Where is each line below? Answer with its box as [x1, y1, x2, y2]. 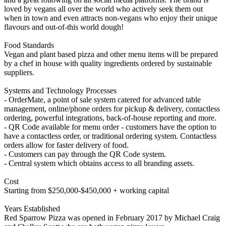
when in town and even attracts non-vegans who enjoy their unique [4, 13, 217, 22]
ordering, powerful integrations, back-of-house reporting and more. [4, 113, 216, 122]
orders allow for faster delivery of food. [4, 140, 129, 149]
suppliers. [4, 68, 34, 77]
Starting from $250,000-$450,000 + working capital [4, 186, 169, 195]
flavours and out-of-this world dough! [4, 22, 124, 31]
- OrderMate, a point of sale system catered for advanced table [4, 95, 201, 104]
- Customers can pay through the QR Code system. [4, 149, 166, 158]
